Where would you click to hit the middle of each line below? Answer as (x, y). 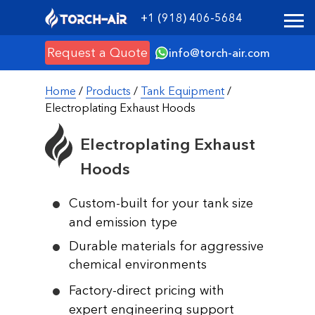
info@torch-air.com (219, 53)
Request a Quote (97, 52)
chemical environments (138, 264)
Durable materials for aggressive (166, 246)
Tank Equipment (182, 91)
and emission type (123, 222)
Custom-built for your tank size (161, 203)
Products (108, 91)
